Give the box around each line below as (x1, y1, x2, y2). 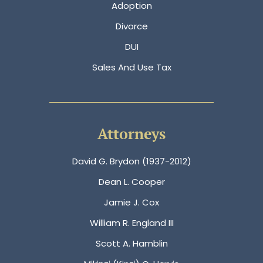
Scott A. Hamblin (95, 237, 168, 249)
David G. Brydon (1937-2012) (72, 154, 191, 167)
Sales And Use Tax (92, 60, 171, 73)
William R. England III (89, 216, 174, 229)
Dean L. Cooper (98, 175, 165, 188)
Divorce (115, 19, 148, 32)
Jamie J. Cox (104, 195, 159, 208)
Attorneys (97, 123, 166, 143)
